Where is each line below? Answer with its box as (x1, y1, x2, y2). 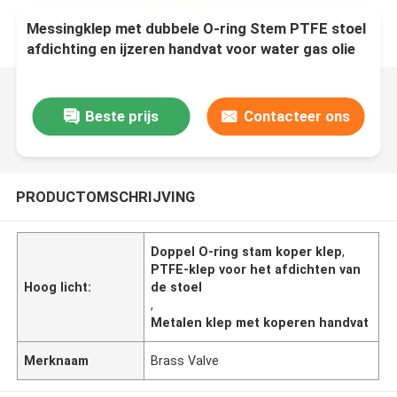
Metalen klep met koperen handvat (151, 315, 370, 330)
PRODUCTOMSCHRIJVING (15, 187, 195, 206)
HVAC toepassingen (27, 60, 161, 79)
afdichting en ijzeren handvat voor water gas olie (27, 40, 356, 58)
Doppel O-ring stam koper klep (151, 244, 343, 259)
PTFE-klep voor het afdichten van (151, 261, 362, 276)
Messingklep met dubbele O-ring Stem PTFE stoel (27, 19, 367, 38)
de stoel (151, 279, 203, 294)
